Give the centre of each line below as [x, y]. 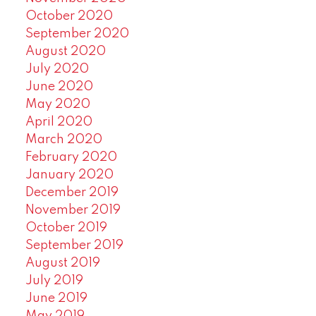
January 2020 [69, 175]
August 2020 [65, 51]
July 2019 [54, 280]
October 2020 [69, 16]
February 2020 [71, 157]
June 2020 [59, 86]
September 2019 [74, 245]
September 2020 [77, 34]
